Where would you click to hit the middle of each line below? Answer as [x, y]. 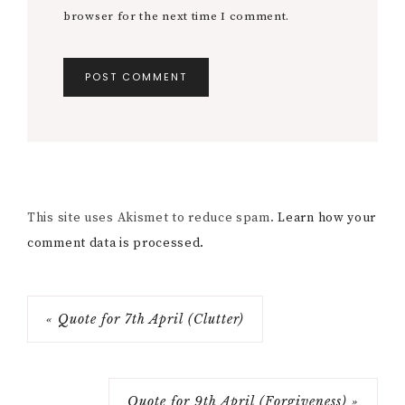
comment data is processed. [116, 244]
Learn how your [327, 218]
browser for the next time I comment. [177, 17]
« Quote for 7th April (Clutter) [145, 320]
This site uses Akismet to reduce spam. [153, 218]
